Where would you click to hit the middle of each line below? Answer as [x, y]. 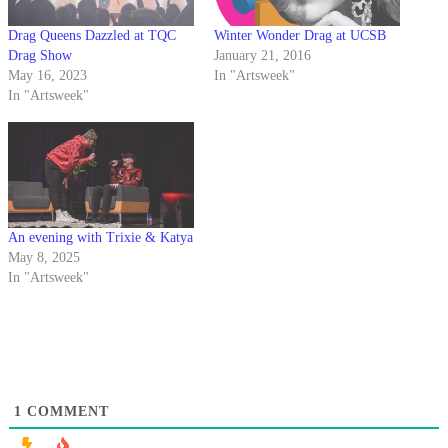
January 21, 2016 [262, 56]
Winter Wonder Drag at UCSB [300, 36]
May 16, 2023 [47, 76]
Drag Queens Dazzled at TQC [92, 36]
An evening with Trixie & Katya [100, 238]
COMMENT [65, 412]
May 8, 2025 [44, 258]
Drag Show [40, 56]
